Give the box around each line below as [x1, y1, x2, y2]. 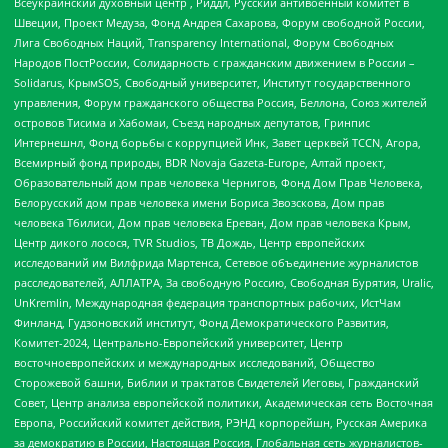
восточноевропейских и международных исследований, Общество [14, 355, 375, 371]
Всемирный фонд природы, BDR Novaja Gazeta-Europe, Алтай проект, [14, 155, 386, 171]
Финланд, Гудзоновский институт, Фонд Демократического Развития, [14, 315, 389, 331]
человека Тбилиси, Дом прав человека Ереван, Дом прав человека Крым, [14, 215, 411, 231]
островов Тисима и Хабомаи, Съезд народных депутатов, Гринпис [14, 115, 370, 131]
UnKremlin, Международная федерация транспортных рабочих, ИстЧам [14, 295, 401, 311]
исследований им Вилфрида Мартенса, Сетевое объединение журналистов [14, 255, 418, 271]
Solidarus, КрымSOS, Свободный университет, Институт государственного [14, 75, 411, 91]
